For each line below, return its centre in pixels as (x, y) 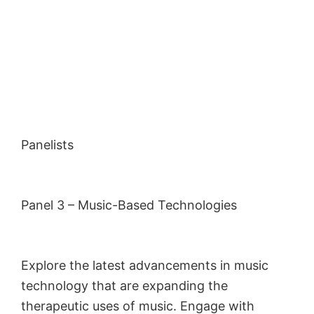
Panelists (47, 144)
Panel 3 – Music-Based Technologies (129, 205)
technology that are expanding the (124, 285)
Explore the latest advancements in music (145, 265)
